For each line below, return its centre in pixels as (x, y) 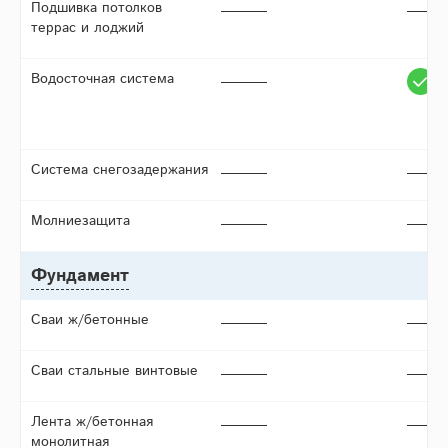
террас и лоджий (87, 28)
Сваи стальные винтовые (114, 371)
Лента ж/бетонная (92, 422)
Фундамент (80, 276)
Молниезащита (80, 221)
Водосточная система (102, 79)
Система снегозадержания (119, 170)
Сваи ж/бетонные (90, 320)
